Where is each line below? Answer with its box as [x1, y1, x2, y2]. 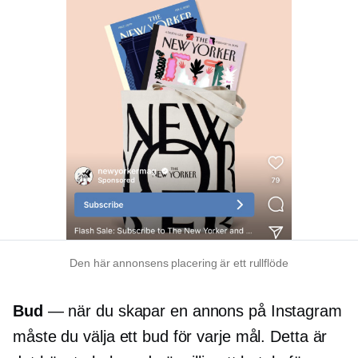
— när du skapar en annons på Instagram [42, 302, 342, 320]
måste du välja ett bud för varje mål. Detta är [13, 328, 328, 346]
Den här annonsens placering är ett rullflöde [70, 257, 288, 270]
